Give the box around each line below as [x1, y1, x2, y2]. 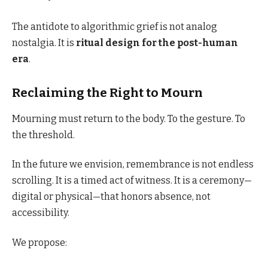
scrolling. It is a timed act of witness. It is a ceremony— [12, 175, 252, 187]
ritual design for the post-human [76, 37, 238, 48]
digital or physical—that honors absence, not [12, 191, 211, 203]
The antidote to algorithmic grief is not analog [12, 21, 217, 32]
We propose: [12, 236, 67, 248]
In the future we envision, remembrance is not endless [12, 159, 254, 170]
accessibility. [12, 207, 69, 219]
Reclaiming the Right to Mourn [12, 85, 203, 100]
